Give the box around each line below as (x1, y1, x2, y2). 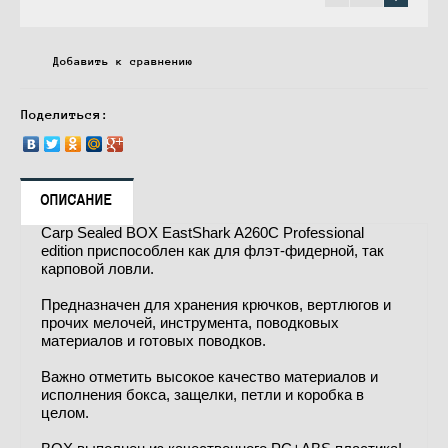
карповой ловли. (41, 260, 154, 277)
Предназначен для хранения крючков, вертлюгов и (41, 296, 391, 313)
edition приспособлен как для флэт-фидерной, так (41, 242, 384, 259)
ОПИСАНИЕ (41, 191, 113, 208)
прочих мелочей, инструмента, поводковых (41, 314, 339, 331)
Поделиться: (21, 108, 109, 122)
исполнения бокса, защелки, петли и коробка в (41, 386, 364, 403)
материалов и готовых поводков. (41, 332, 266, 349)
